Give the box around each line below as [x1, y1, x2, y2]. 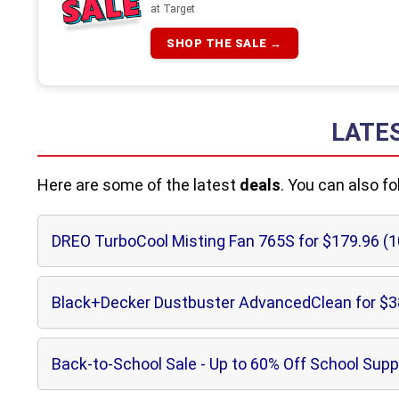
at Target [151, 3, 195, 15]
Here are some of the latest [37, 175, 240, 194]
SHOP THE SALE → [167, 37, 282, 50]
